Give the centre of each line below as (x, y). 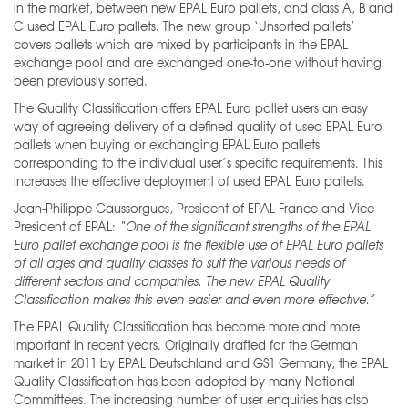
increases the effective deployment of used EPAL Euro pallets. (189, 181)
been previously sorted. (81, 81)
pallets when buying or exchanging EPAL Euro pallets (167, 145)
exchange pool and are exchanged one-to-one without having (198, 63)
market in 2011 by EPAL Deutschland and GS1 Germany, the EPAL (201, 363)
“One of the (155, 227)
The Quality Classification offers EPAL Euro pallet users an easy (191, 108)
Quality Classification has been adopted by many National (184, 382)
